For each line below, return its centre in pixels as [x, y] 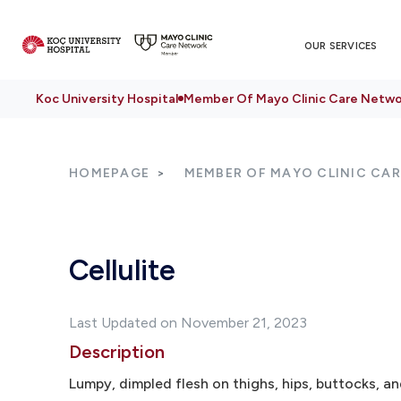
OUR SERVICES [341, 46]
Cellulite [122, 270]
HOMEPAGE [109, 173]
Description [117, 352]
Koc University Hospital [107, 99]
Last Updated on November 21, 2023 [188, 323]
